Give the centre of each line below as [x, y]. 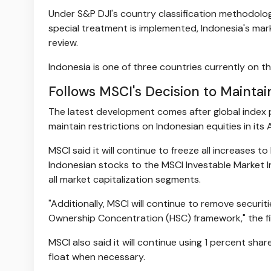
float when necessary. [97, 256]
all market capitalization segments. [125, 179]
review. [63, 42]
